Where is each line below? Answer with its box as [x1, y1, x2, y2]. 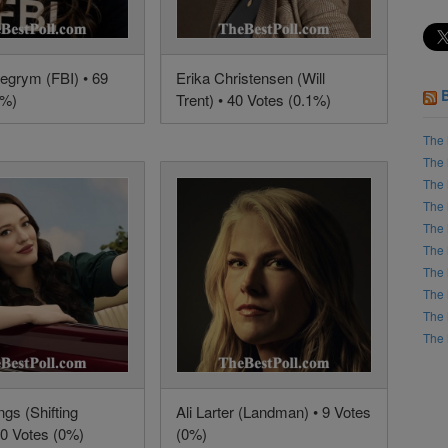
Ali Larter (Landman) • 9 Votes [175, 401, 371, 423]
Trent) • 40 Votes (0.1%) [175, 89, 331, 111]
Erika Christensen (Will [175, 67, 325, 89]
